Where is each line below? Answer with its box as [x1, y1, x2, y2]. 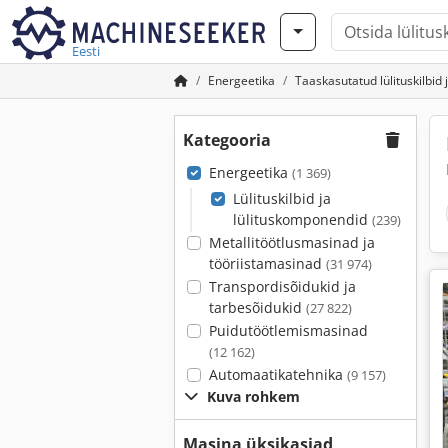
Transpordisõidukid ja [208, 277, 356, 296]
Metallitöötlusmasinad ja [208, 233, 375, 252]
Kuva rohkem [207, 387, 300, 406]
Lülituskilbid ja [232, 189, 331, 208]
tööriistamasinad [208, 254, 326, 273]
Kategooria [183, 129, 271, 151]
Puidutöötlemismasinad [208, 321, 368, 340]
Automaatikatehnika [208, 365, 347, 384]
